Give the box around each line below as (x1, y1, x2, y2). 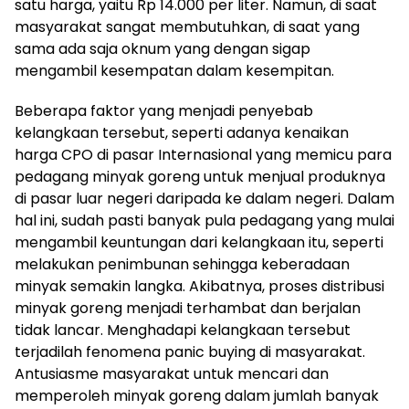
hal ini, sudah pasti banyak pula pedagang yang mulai (15, 209, 394, 231)
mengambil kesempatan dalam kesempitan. (15, 59, 334, 81)
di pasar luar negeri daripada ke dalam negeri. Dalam (15, 187, 394, 209)
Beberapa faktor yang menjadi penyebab (15, 100, 313, 121)
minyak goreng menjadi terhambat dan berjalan (15, 297, 361, 319)
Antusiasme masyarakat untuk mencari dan (15, 362, 329, 384)
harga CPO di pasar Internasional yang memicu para (15, 143, 392, 165)
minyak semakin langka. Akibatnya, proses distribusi (15, 275, 384, 297)
